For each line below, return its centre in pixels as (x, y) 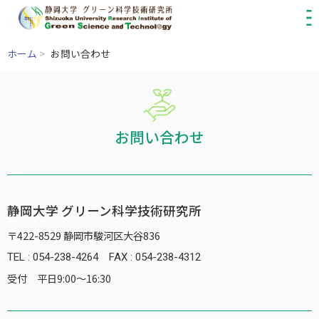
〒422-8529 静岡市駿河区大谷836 (84, 235)
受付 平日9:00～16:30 (59, 278)
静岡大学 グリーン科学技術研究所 (104, 210)
